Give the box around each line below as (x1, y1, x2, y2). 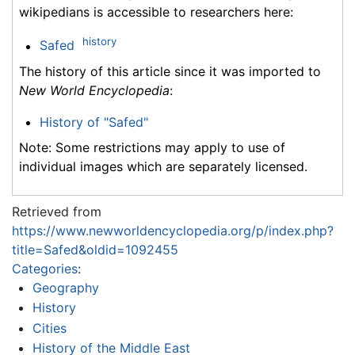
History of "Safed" (39, 113, 148, 130)
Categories (12, 260, 78, 277)
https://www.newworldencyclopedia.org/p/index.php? (12, 222, 334, 239)
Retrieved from (12, 203, 101, 219)
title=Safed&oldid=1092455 (12, 241, 178, 258)
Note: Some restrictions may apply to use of (19, 139, 285, 155)
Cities (32, 319, 67, 336)
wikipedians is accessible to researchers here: (19, 4, 293, 21)
